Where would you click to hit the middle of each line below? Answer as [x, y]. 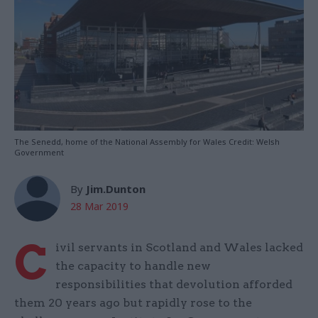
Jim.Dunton [116, 189]
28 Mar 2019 [99, 207]
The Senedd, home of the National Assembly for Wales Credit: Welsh [147, 142]
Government [39, 153]
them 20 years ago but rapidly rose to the [133, 303]
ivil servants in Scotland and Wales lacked [179, 248]
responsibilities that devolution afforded [174, 285]
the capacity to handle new [133, 266]
